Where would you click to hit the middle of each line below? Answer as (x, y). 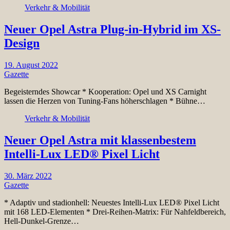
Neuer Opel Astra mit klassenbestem (100, 140)
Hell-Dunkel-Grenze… (42, 221)
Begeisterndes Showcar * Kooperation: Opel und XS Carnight (105, 91)
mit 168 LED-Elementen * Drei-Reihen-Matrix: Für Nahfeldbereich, (115, 212)
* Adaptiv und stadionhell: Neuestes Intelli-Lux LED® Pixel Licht (112, 202)
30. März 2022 (28, 176)
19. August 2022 (31, 65)
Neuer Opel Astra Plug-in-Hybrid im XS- (112, 29)
